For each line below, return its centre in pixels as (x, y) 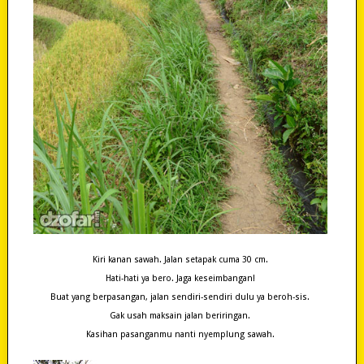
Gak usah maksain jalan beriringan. (180, 315)
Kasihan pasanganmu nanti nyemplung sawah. (180, 334)
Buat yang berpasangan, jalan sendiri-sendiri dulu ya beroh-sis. (180, 297)
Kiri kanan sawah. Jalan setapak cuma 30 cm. (180, 259)
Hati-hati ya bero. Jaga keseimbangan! (180, 278)
